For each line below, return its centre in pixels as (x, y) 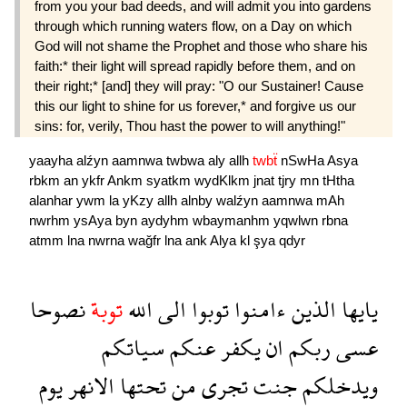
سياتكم (133, 347)
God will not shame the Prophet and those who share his (201, 46)
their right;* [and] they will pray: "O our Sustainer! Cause (199, 86)
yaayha (53, 160)
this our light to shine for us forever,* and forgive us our (195, 106)
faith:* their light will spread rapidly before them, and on (195, 66)
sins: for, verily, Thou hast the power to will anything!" (190, 126)
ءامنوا (258, 309)
